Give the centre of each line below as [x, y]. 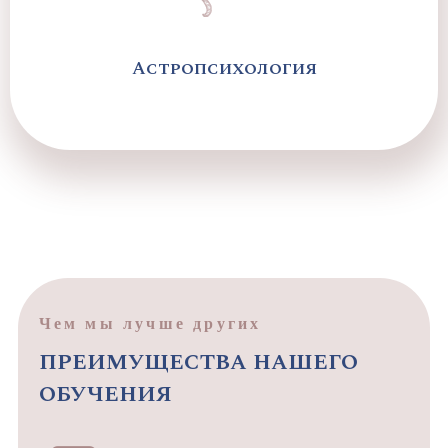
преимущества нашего [198, 361]
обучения [105, 393]
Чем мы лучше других [150, 323]
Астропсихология [224, 68]
